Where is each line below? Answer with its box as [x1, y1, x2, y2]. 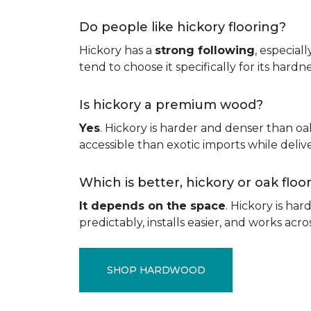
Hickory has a [79, 44, 155, 57]
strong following [155, 44, 255, 57]
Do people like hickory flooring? [79, 19, 293, 35]
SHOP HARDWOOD [107, 263, 205, 276]
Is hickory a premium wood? [79, 97, 270, 112]
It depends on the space [79, 199, 226, 212]
